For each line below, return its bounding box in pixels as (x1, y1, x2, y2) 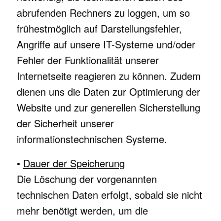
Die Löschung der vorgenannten (16, 172, 157, 186)
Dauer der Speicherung (23, 156, 125, 170)
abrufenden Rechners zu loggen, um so (16, 5, 190, 20)
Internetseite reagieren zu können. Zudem (16, 69, 201, 83)
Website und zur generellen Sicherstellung (16, 100, 200, 114)
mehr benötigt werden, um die (16, 203, 148, 218)
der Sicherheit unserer (16, 116, 114, 130)
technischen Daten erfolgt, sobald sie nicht (16, 187, 202, 202)
